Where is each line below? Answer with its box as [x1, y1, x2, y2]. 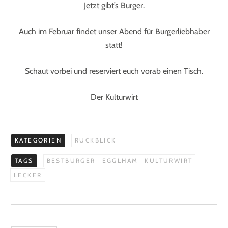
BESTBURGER [46, 156, 96, 164]
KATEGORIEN [15, 136, 62, 144]
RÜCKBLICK [75, 136, 117, 144]
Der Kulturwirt [90, 92, 138, 102]
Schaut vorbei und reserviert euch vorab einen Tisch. [25, 66, 203, 76]
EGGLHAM [102, 156, 138, 164]
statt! [105, 40, 123, 50]
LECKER [14, 170, 42, 179]
